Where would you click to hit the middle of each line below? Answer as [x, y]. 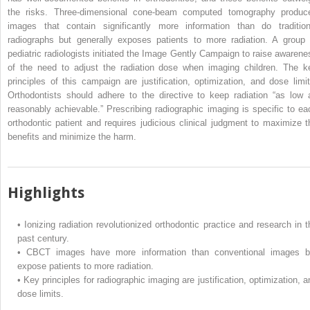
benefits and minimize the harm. [72, 136]
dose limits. [40, 293]
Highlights [46, 192]
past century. [43, 238]
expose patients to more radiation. [85, 266]
